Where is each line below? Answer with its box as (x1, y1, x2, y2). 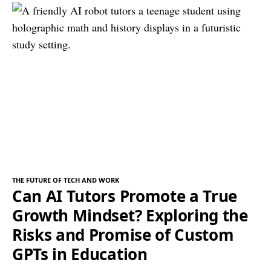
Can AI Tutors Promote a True (12, 185, 238, 207)
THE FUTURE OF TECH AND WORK (12, 175, 119, 185)
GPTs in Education (12, 243, 148, 266)
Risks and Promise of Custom (12, 224, 234, 246)
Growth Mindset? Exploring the (12, 204, 248, 227)
